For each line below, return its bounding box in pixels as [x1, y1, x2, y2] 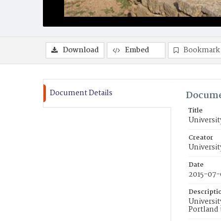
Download [63, 44, 99, 56]
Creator [188, 133, 213, 143]
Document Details [50, 87, 112, 99]
